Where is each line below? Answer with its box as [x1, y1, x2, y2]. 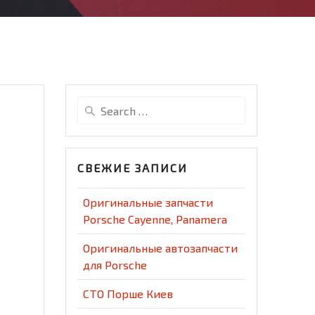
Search [77, 98, 110, 111]
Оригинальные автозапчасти [83, 241, 238, 255]
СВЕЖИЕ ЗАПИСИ [77, 161, 188, 175]
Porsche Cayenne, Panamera [83, 212, 228, 226]
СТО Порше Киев [83, 287, 174, 301]
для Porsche [83, 258, 148, 272]
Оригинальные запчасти [83, 195, 214, 210]
